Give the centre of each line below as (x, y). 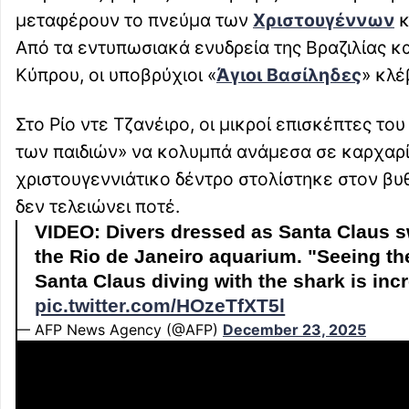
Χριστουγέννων (324, 21)
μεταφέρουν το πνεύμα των (134, 21)
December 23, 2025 (294, 330)
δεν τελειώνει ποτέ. (98, 207)
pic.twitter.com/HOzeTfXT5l (160, 306)
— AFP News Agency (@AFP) (119, 330)
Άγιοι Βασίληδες (289, 75)
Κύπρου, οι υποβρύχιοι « (116, 75)
